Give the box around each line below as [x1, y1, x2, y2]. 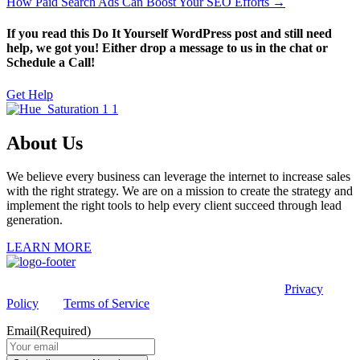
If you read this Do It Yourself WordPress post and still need [6, 27, 332, 41]
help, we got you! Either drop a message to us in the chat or [6, 41, 328, 55]
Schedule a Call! [6, 55, 95, 70]
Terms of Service [63, 297, 149, 311]
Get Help [6, 87, 53, 101]
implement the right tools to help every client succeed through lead [6, 198, 342, 213]
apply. [153, 297, 183, 311]
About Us [6, 132, 83, 153]
